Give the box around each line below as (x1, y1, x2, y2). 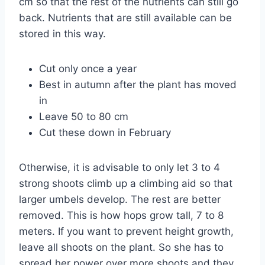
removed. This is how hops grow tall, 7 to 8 (19, 209, 224, 221)
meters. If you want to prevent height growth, (19, 225, 234, 237)
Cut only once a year (39, 62, 137, 75)
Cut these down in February (39, 126, 171, 138)
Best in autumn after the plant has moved (39, 78, 237, 91)
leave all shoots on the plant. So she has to (19, 241, 224, 253)
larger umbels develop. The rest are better (19, 193, 221, 205)
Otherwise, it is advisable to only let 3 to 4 (19, 161, 220, 173)
